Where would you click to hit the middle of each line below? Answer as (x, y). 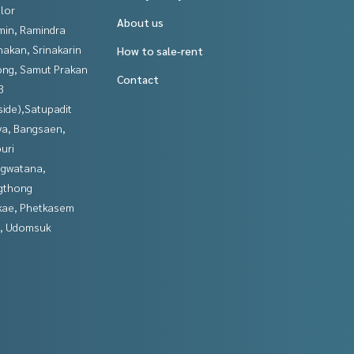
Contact (138, 79)
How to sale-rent (160, 51)
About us (140, 23)
